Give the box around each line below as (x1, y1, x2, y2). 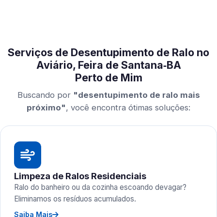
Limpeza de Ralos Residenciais (14, 170, 146, 181)
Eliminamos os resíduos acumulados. (14, 194, 136, 203)
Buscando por (17, 90, 73, 100)
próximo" (27, 103, 66, 112)
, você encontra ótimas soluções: (66, 103, 190, 112)
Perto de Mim (75, 71, 142, 84)
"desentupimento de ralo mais (73, 90, 200, 100)
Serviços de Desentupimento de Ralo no (8, 46, 209, 59)
